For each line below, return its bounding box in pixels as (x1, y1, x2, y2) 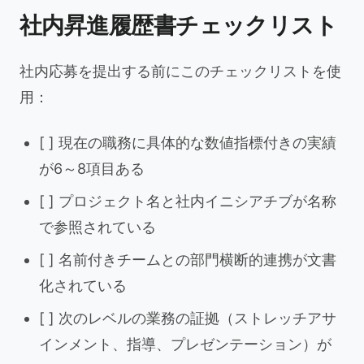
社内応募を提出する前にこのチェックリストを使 (19, 63, 341, 80)
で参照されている (39, 219, 156, 236)
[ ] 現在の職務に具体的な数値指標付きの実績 (39, 134, 336, 151)
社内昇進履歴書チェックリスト (19, 11, 338, 39)
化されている (39, 277, 127, 294)
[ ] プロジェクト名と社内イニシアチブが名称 (39, 193, 336, 210)
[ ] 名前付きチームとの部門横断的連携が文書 (39, 251, 336, 268)
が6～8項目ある (39, 160, 145, 177)
